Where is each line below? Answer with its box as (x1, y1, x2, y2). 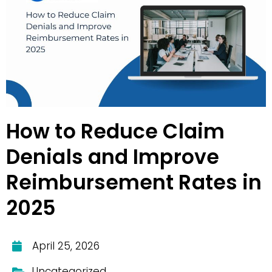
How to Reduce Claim (6, 117, 225, 146)
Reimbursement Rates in (6, 168, 262, 197)
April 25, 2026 (32, 238, 100, 253)
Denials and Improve (6, 142, 219, 171)
